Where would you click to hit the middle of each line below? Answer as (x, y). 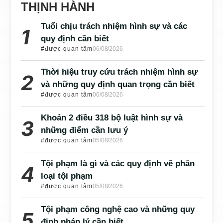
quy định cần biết (75, 38)
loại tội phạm (67, 176)
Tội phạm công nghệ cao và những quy (118, 209)
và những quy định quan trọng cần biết (118, 84)
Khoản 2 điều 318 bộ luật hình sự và (112, 117)
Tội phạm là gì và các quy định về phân (118, 163)
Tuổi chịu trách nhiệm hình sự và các (114, 26)
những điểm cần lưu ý (85, 130)
